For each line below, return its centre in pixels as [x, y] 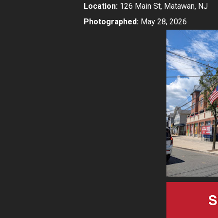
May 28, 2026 [163, 22]
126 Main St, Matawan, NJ [163, 6]
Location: [101, 6]
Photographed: [111, 22]
